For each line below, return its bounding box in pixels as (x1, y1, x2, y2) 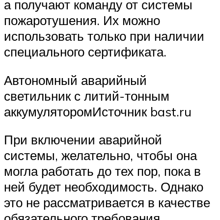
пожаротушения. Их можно (4, 12, 160, 28)
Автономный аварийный (4, 72, 147, 88)
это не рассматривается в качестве (4, 194, 210, 211)
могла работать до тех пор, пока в (4, 163, 201, 179)
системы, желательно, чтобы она (4, 147, 197, 164)
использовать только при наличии (4, 28, 204, 44)
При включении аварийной (4, 132, 162, 148)
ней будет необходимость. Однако (4, 179, 203, 195)
